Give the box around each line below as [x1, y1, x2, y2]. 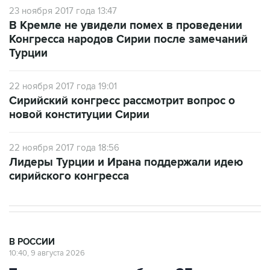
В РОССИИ [9, 236, 55, 248]
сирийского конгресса [9, 169, 129, 183]
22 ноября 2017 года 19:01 [9, 81, 117, 92]
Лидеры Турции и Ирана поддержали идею [9, 155, 243, 169]
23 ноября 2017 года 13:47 [9, 5, 117, 16]
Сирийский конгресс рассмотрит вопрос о [9, 94, 235, 108]
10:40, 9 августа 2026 [9, 248, 85, 258]
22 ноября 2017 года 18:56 [9, 142, 119, 153]
